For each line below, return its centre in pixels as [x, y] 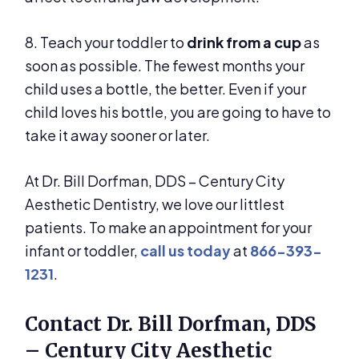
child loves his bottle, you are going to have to [178, 111]
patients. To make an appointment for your [169, 227]
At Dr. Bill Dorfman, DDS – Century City [155, 180]
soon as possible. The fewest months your [165, 65]
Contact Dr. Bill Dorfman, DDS [171, 324]
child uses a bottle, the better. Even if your [166, 88]
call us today [186, 250]
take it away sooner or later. [118, 135]
